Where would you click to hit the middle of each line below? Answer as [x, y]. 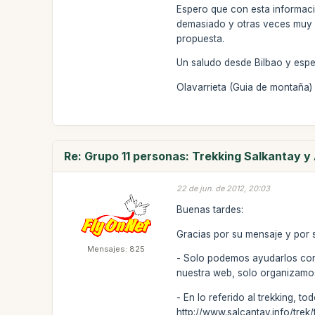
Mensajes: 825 [116, 249]
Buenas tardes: [210, 210]
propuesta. [201, 38]
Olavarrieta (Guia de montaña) [245, 87]
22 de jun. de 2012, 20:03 [224, 188]
